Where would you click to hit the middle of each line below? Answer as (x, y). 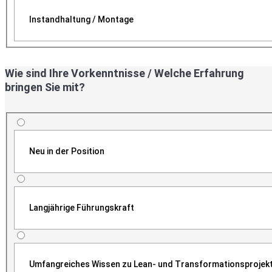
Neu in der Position (66, 151)
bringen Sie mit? (45, 87)
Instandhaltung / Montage (81, 20)
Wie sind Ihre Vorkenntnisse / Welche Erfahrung (124, 73)
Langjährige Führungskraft (81, 208)
